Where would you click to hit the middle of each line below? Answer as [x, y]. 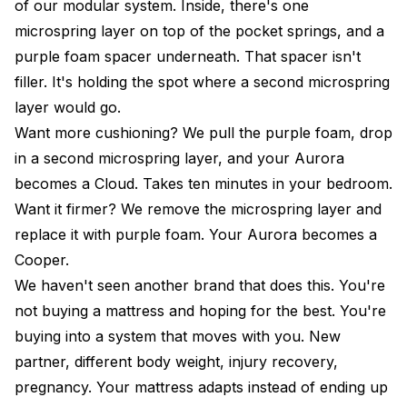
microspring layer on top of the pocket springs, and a [199, 30]
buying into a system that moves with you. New [178, 336]
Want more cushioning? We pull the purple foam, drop [203, 132]
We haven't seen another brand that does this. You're [200, 285]
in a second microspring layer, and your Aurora [179, 158]
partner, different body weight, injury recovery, [176, 361]
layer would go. [68, 107]
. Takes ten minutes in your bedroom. [263, 183]
